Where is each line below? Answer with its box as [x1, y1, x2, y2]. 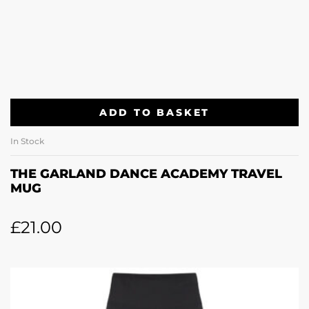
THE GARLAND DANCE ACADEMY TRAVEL [10, 166, 282, 182]
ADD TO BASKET [99, 106, 210, 119]
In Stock [10, 136, 44, 147]
